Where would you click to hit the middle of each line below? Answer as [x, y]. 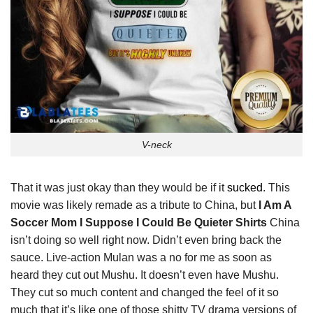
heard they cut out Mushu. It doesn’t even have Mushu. [145, 275]
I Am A [275, 205]
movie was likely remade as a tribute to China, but [134, 205]
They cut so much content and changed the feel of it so [145, 293]
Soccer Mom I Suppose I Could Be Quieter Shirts [140, 223]
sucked [245, 188]
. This [276, 188]
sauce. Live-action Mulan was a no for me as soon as [141, 258]
